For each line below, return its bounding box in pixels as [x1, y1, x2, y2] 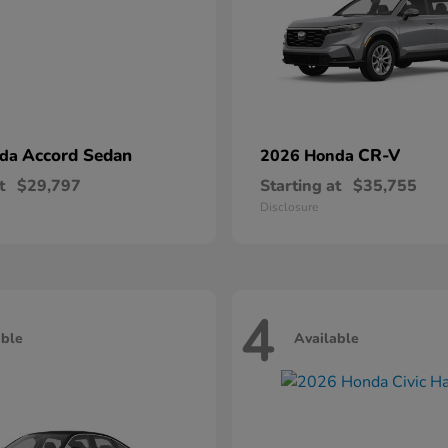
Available [294, 328, 359, 348]
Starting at [260, 175, 341, 197]
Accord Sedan [22, 144, 132, 167]
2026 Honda [260, 145, 358, 167]
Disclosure [260, 199, 318, 215]
